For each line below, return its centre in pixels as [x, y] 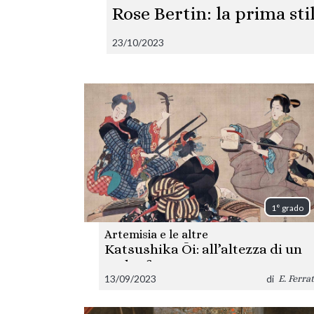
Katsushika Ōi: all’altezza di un [204, 249]
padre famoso [149, 265]
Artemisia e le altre [157, 234]
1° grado [287, 207]
